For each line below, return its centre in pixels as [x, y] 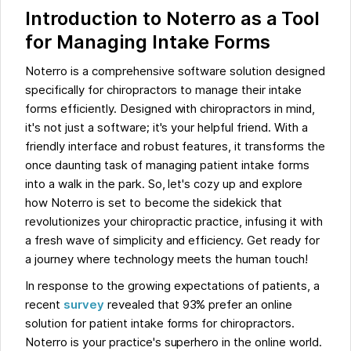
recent [45, 304]
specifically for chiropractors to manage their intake [163, 90]
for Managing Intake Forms [148, 42]
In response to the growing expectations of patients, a [172, 286]
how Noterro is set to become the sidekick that [154, 203]
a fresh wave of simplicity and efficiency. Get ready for [172, 240]
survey [84, 304]
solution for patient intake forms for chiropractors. [160, 323]
